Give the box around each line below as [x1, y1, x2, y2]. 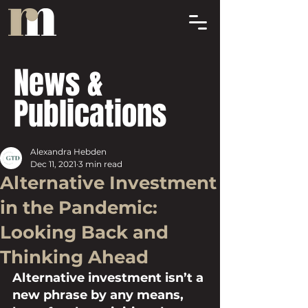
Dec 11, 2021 [30, 159, 76, 169]
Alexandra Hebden [30, 146, 107, 157]
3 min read [78, 159, 122, 169]
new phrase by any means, [12, 287, 187, 302]
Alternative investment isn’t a [12, 270, 207, 285]
